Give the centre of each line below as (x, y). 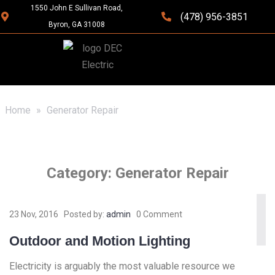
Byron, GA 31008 (76, 25)
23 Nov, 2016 (34, 215)
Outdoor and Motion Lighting (100, 241)
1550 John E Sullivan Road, (76, 8)
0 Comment (159, 215)
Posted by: (85, 215)
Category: (81, 173)
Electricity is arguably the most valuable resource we (122, 266)
